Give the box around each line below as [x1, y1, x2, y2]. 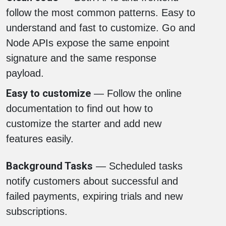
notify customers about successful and [6, 175, 178, 187]
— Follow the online [91, 87, 182, 99]
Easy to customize [6, 87, 91, 99]
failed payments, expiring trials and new [6, 190, 183, 202]
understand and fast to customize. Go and [6, 22, 195, 33]
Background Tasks [6, 159, 93, 172]
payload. [6, 67, 44, 79]
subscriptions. [6, 205, 68, 217]
